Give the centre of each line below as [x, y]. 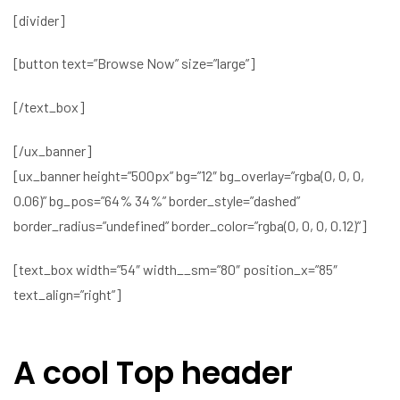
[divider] [39, 20]
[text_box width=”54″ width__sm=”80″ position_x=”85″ [175, 269]
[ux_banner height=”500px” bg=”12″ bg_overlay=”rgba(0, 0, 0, [189, 176]
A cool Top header [153, 372]
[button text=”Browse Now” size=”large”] [134, 63]
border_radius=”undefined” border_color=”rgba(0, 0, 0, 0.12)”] [190, 226]
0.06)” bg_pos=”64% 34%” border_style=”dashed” [157, 201]
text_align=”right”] [67, 294]
